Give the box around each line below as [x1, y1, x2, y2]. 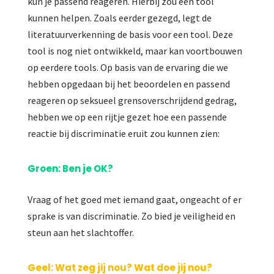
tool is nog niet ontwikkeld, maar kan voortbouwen [27, 45, 242, 57]
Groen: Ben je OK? [27, 162, 113, 176]
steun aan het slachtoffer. [27, 226, 134, 239]
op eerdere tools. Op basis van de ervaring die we [27, 61, 228, 74]
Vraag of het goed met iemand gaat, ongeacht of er [27, 193, 242, 206]
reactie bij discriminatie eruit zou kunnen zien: [27, 127, 220, 140]
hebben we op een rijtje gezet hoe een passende [27, 111, 227, 124]
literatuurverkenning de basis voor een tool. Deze [27, 28, 233, 41]
